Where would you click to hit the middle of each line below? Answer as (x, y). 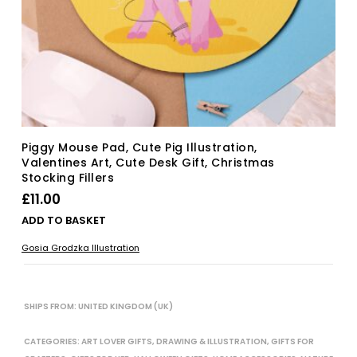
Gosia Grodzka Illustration (80, 247)
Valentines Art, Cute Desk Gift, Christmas (148, 162)
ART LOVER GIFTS (117, 341)
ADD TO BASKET (63, 220)
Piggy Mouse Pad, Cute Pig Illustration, (139, 147)
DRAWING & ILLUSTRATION (212, 341)
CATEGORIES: (53, 341)
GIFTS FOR (292, 341)
